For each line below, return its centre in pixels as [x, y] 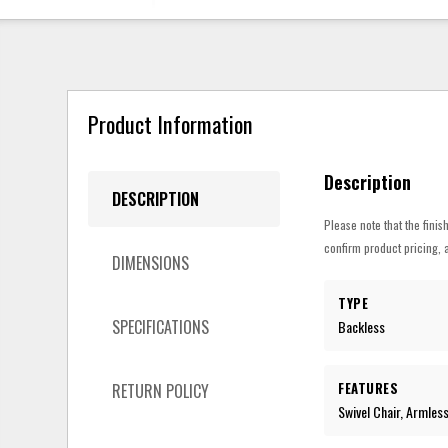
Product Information [171, 124]
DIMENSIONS [151, 262]
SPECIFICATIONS [161, 326]
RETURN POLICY [161, 390]
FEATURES [368, 387]
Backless [362, 326]
